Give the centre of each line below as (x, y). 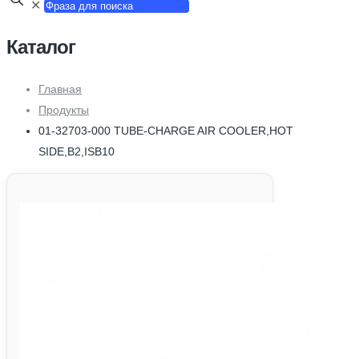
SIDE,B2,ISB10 (77, 151)
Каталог (41, 46)
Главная (60, 89)
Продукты (64, 109)
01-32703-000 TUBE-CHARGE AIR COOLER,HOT (166, 130)
